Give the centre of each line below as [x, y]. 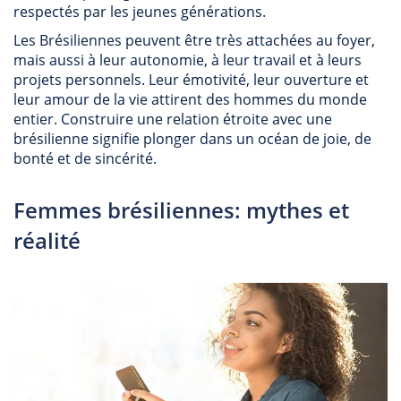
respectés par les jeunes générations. [140, 12]
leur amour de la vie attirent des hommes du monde [190, 99]
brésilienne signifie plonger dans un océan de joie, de [192, 139]
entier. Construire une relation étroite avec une [173, 119]
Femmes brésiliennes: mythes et [181, 210]
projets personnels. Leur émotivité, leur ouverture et [191, 80]
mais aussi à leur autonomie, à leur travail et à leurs [188, 60]
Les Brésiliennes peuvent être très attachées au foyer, [194, 40]
